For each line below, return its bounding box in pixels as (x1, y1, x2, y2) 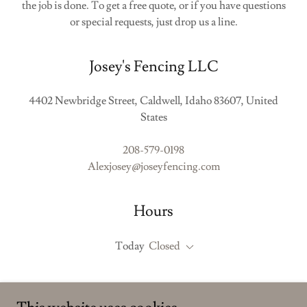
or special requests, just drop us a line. (69, 14, 238, 29)
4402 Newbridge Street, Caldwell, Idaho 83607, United (29, 93, 278, 108)
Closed (148, 238, 180, 253)
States (140, 110, 167, 124)
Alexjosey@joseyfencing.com (87, 159, 220, 173)
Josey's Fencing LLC (88, 56, 219, 77)
